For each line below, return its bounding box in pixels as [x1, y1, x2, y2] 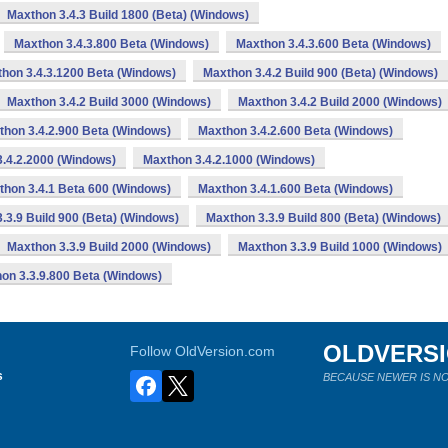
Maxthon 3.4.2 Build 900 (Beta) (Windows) [203, 66, 438, 80]
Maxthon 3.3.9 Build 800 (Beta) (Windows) [206, 211, 441, 225]
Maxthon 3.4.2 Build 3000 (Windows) [7, 95, 211, 109]
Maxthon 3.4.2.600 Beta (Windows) [198, 124, 393, 138]
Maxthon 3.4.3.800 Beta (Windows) [14, 37, 209, 51]
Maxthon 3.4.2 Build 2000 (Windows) [238, 95, 442, 109]
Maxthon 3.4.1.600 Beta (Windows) [198, 182, 393, 196]
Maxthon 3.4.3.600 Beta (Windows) [236, 37, 431, 51]
